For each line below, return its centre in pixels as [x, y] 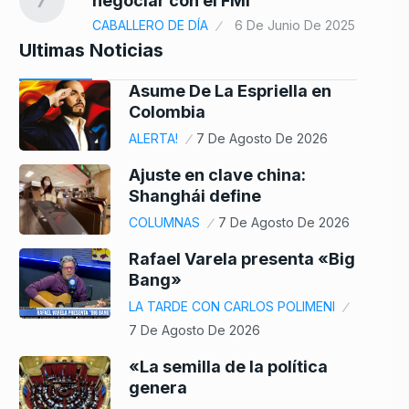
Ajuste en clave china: [217, 175]
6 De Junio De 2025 [295, 26]
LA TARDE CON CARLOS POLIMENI [232, 307]
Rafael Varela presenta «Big [242, 259]
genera [158, 388]
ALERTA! [153, 139]
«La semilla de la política [228, 367]
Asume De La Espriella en [230, 91]
